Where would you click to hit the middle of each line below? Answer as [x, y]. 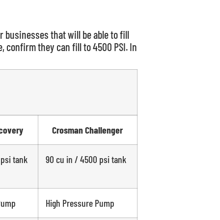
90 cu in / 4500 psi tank [86, 159]
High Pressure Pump [80, 203]
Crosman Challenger [87, 130]
